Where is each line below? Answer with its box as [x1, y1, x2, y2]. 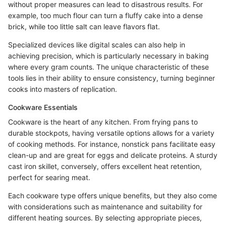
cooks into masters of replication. [8, 84, 117, 93]
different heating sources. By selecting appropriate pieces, [8, 213, 202, 222]
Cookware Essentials [8, 102, 78, 111]
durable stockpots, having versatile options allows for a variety [8, 128, 214, 137]
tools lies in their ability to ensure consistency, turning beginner [8, 73, 215, 82]
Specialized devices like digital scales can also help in [8, 40, 185, 49]
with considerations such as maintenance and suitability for [8, 202, 202, 211]
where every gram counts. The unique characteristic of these [8, 62, 209, 71]
